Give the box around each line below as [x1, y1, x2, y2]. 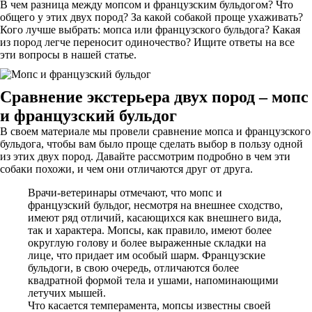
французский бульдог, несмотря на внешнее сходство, [28, 199, 283, 211]
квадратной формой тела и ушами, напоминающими [28, 274, 279, 286]
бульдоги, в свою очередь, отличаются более [28, 262, 239, 274]
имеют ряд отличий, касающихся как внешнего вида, [28, 212, 281, 224]
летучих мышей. [28, 287, 106, 299]
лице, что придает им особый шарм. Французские [28, 249, 265, 261]
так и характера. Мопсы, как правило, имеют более [28, 224, 272, 236]
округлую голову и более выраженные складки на [28, 237, 266, 249]
